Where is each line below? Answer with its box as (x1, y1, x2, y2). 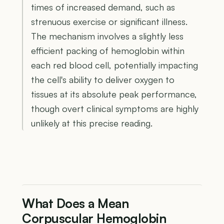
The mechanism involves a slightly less (31, 30, 183, 41)
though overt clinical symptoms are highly (31, 102, 198, 114)
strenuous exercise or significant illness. (31, 15, 187, 27)
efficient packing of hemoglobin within (31, 44, 184, 56)
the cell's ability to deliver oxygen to (31, 73, 174, 85)
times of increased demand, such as (31, 1, 175, 12)
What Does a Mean (22, 195, 128, 211)
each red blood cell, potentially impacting (31, 59, 198, 70)
